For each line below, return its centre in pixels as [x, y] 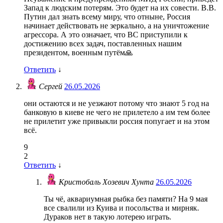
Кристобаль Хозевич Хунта [107, 182]
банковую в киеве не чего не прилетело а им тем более [117, 112]
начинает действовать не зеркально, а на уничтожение [116, 26]
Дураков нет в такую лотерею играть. [108, 217]
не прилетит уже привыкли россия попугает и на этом [117, 121]
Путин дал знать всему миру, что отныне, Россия [107, 17]
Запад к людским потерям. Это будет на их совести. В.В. [120, 8]
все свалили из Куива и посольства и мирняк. [121, 208]
